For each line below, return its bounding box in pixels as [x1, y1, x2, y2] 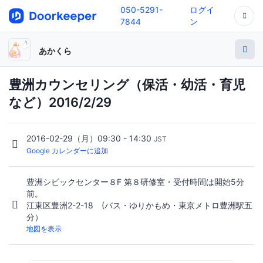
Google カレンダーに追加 [26, 146, 108, 156]
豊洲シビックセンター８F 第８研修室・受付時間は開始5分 [26, 177, 244, 187]
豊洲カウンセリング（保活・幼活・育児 [9, 77, 245, 92]
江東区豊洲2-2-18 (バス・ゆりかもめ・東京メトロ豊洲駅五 [26, 200, 252, 211]
